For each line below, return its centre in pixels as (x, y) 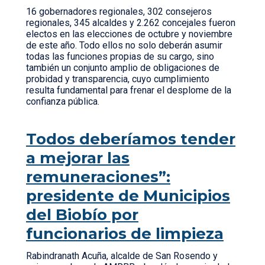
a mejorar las (78, 158)
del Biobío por (82, 215)
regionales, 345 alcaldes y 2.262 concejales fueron (131, 23)
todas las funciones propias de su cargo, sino (120, 56)
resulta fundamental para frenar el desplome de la (129, 90)
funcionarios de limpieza (125, 234)
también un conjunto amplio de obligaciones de (123, 68)
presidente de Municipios (128, 196)
